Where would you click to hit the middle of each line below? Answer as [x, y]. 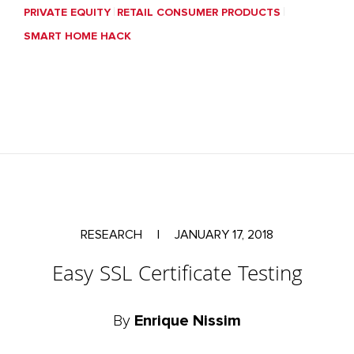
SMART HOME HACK [77, 36]
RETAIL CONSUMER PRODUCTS [199, 13]
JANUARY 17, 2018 [222, 235]
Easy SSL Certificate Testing [177, 276]
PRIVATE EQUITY [67, 13]
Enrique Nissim [188, 321]
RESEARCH [113, 235]
